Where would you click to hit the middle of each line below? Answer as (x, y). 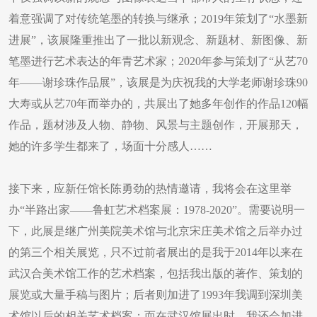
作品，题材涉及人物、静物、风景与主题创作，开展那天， (156, 125)
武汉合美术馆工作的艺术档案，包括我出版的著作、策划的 (156, 273)
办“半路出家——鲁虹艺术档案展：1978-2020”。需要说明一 (157, 210)
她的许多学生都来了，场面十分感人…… (110, 146)
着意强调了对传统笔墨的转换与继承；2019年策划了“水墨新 (158, 19)
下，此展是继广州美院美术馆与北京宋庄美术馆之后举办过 (156, 231)
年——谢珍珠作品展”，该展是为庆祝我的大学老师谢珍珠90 (158, 82)
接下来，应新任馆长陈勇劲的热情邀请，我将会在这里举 (150, 189)
